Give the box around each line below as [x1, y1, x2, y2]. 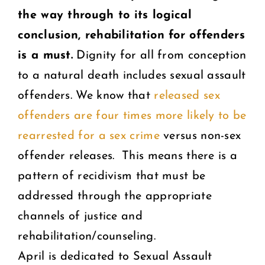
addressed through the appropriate [18, 190, 212, 202]
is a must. [18, 49, 73, 62]
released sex [154, 89, 220, 102]
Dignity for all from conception [73, 49, 247, 62]
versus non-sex [159, 130, 241, 142]
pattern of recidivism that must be [18, 170, 206, 182]
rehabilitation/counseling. [18, 230, 156, 243]
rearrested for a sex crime [18, 130, 160, 142]
